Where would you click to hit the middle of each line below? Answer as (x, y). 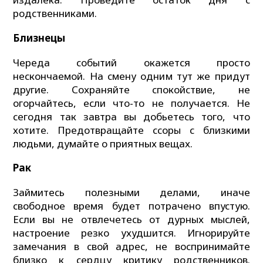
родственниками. (55, 14)
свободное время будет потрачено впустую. (131, 206)
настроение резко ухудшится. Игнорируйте (131, 233)
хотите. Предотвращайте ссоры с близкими (131, 130)
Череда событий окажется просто (131, 62)
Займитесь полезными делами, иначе (131, 193)
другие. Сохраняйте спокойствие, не (131, 89)
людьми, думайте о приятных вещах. (103, 143)
